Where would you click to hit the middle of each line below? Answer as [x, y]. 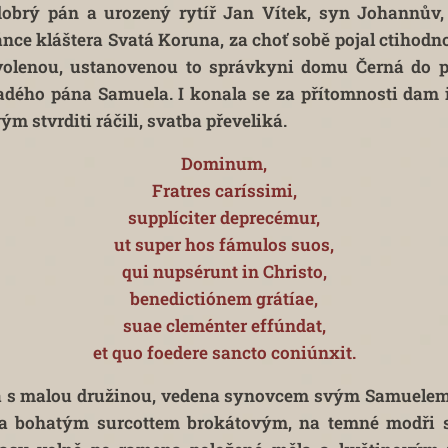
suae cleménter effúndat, [224, 325]
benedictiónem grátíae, [224, 298]
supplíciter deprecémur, [224, 217]
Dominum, [224, 163]
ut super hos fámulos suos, [224, 244]
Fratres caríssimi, [224, 190]
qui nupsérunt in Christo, [224, 271]
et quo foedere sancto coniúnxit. [224, 352]
